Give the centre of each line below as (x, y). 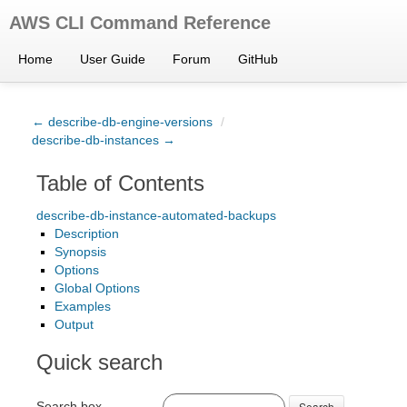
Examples (83, 306)
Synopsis (80, 252)
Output (74, 324)
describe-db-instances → (104, 140)
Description (87, 233)
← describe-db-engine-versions (122, 122)
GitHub (258, 59)
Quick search (99, 362)
